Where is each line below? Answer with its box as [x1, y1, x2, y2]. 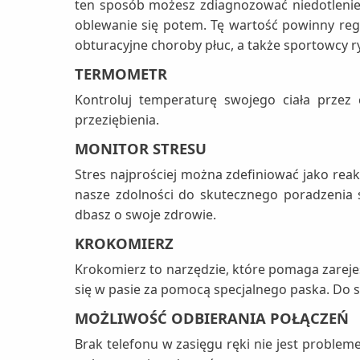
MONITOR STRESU [75, 138, 207, 159]
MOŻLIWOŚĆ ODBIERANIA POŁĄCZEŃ [75, 308, 349, 329]
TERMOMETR [75, 63, 167, 84]
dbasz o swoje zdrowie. [75, 206, 216, 224]
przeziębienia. [75, 111, 159, 129]
